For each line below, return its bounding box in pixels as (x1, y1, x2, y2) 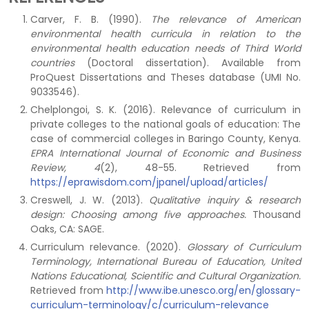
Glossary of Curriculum (186, 240, 301, 254)
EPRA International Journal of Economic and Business (30, 146, 301, 160)
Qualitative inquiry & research (149, 193, 301, 207)
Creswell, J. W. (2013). (30, 193, 150, 207)
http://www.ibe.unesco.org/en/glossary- (106, 283, 301, 297)
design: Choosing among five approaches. (30, 208, 246, 221)
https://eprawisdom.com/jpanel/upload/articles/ (30, 175, 268, 189)
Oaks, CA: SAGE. (30, 222, 104, 236)
